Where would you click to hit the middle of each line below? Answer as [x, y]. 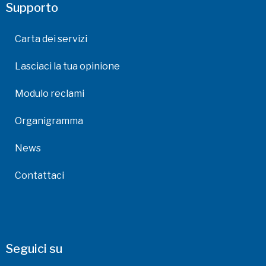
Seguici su [34, 249]
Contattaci [39, 176]
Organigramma [49, 121]
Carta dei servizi [51, 39]
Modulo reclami [50, 94]
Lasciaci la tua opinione [67, 66]
